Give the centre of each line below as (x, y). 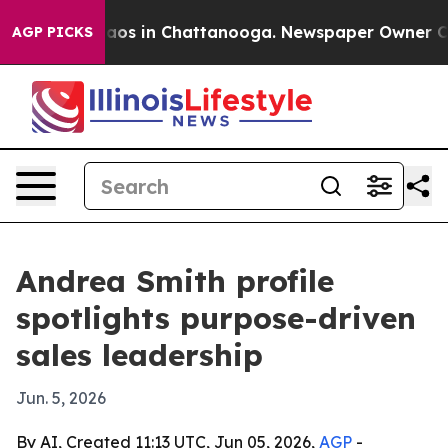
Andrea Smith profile (175, 281)
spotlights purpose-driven (216, 318)
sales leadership (139, 355)
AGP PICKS (52, 32)
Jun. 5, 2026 (61, 398)
